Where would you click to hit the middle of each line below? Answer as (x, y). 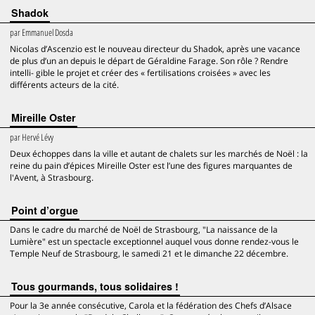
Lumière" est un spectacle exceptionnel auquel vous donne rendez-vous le (154, 242)
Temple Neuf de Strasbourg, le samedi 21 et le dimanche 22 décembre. (149, 253)
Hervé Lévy (38, 137)
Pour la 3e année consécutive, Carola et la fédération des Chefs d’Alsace (151, 306)
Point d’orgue (45, 210)
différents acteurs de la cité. (64, 85)
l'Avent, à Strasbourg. (52, 178)
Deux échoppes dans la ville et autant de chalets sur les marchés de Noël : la (159, 154)
